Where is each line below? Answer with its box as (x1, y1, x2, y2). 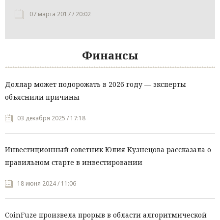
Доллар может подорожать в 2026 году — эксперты (5, 80, 186, 89)
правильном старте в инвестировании (5, 158, 142, 167)
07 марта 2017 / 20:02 (29, 10, 91, 19)
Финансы (82, 48, 138, 63)
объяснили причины (5, 92, 80, 102)
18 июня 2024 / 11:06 (17, 179, 76, 188)
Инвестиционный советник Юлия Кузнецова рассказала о (5, 145, 211, 155)
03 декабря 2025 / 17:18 (17, 114, 85, 123)
